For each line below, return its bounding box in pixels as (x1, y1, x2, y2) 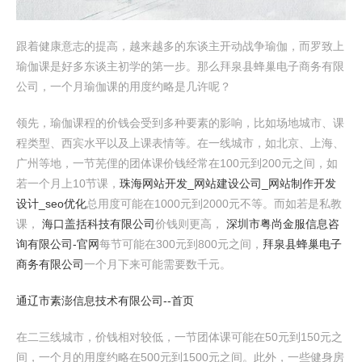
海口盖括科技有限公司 (42, 217, 155, 230)
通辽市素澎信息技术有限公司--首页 (16, 294, 194, 307)
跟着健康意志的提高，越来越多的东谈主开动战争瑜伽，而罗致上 (16, 40, 344, 53)
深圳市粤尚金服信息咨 (226, 217, 339, 230)
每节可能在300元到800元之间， (99, 238, 263, 250)
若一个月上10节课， (16, 177, 120, 190)
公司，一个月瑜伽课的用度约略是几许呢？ (16, 80, 231, 93)
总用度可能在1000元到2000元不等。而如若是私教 (86, 197, 342, 210)
